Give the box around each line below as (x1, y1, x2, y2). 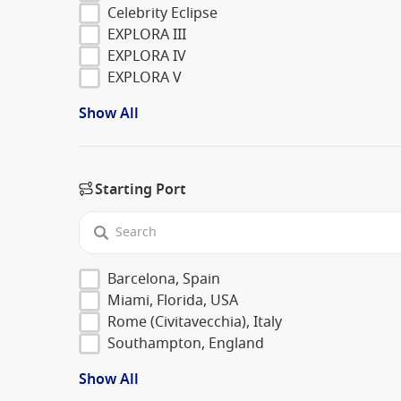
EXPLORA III (107, 23, 186, 46)
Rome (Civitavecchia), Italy (107, 311, 282, 333)
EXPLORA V (107, 66, 182, 89)
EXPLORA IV (107, 45, 186, 67)
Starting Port (95, 178, 186, 200)
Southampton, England (107, 332, 264, 354)
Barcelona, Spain (107, 268, 220, 290)
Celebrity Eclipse (107, 2, 218, 24)
